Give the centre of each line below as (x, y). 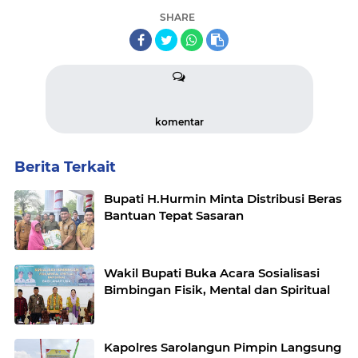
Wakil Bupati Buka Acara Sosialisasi (212, 272)
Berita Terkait (65, 167)
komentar (179, 121)
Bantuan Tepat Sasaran (174, 215)
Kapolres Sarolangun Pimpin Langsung (223, 347)
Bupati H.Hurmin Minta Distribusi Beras (223, 198)
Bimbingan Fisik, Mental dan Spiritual (217, 289)
